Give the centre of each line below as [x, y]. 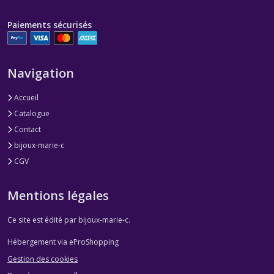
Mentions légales [58, 196]
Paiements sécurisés [50, 25]
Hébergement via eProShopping [63, 242]
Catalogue [31, 114]
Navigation [41, 73]
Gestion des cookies [43, 259]
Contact [27, 130]
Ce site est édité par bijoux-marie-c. [69, 220]
